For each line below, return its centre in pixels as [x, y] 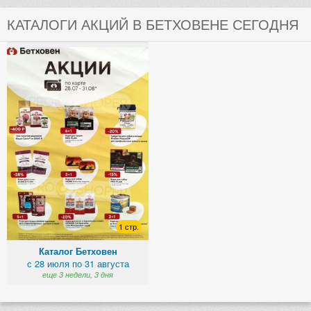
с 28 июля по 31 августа [78, 263]
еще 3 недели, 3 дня [78, 274]
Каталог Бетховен [78, 251]
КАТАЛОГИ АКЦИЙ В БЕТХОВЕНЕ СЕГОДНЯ [153, 24]
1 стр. [129, 227]
